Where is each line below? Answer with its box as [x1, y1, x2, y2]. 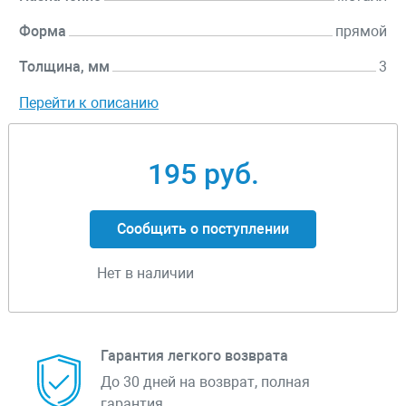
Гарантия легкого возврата [101, 347, 288, 365]
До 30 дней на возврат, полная [101, 373, 310, 391]
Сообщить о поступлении [117, 220, 289, 238]
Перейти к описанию [19, 94, 159, 112]
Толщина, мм [19, 58, 110, 76]
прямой [335, 23, 387, 41]
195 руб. [147, 157, 259, 192]
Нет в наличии [97, 265, 194, 283]
